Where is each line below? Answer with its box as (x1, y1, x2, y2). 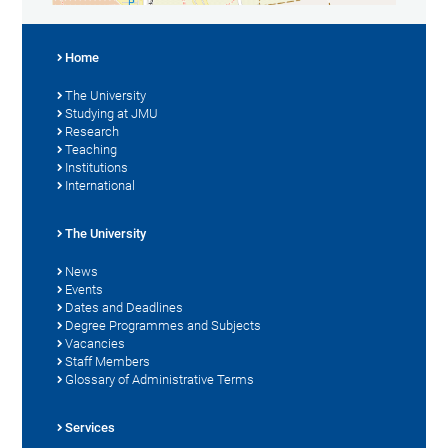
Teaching (65, 141, 118, 157)
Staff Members (65, 353, 151, 369)
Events (65, 281, 104, 297)
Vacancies (65, 335, 126, 351)
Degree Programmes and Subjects (65, 317, 262, 333)
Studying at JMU (65, 105, 159, 121)
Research (65, 123, 120, 139)
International (65, 177, 136, 193)
